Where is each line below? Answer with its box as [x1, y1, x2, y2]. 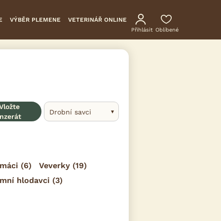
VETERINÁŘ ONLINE [68, 16, 127, 23]
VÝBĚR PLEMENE [10, 16, 61, 23]
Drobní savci [49, 108, 92, 116]
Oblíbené [155, 27, 179, 34]
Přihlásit [131, 27, 153, 34]
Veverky [39, 160, 70, 170]
